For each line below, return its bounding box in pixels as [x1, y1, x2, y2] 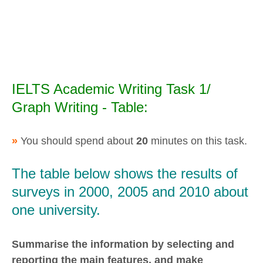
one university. [12, 202, 100, 218]
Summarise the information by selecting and [12, 238, 234, 250]
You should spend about [21, 134, 136, 147]
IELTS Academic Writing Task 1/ [12, 80, 211, 97]
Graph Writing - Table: [12, 99, 148, 115]
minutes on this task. [148, 134, 247, 147]
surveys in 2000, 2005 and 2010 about [12, 184, 248, 200]
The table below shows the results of [12, 166, 238, 182]
